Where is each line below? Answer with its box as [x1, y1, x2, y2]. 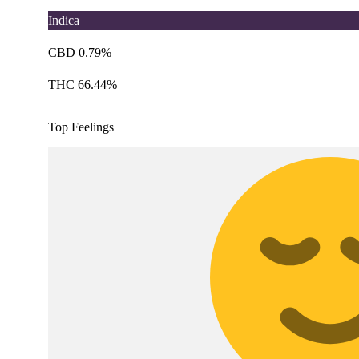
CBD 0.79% [48, 46, 111, 60]
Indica [48, 14, 79, 28]
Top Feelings [48, 120, 114, 135]
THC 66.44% [48, 78, 117, 92]
